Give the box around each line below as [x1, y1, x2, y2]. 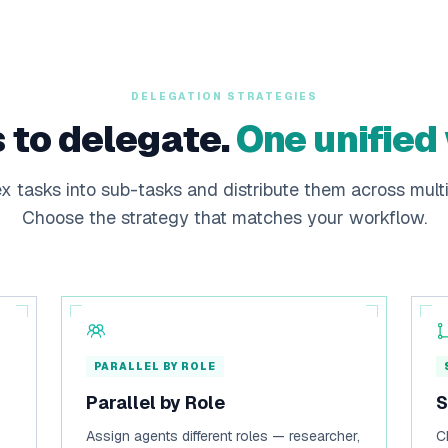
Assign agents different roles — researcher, [86, 427, 361, 445]
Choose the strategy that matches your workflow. [21, 206, 427, 229]
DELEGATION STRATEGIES [130, 90, 318, 103]
